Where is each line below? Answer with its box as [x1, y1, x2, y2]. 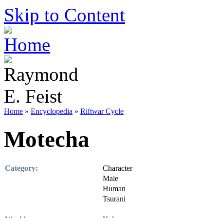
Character [103, 163, 132, 172]
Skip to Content [4, 4, 125, 25]
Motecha [4, 127, 90, 152]
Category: [5, 163, 38, 172]
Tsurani [103, 194, 126, 203]
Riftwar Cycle [80, 107, 124, 115]
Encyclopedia [31, 107, 73, 115]
